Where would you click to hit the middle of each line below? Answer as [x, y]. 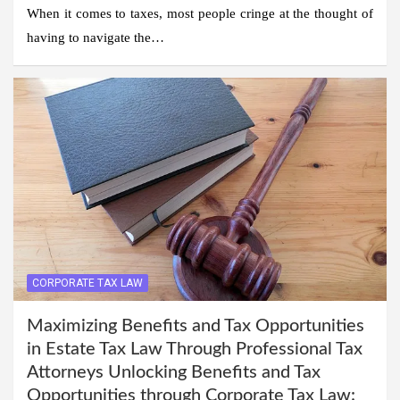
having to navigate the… [96, 37]
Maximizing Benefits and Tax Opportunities [196, 326]
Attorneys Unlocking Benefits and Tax [174, 373]
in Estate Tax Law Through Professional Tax [195, 350]
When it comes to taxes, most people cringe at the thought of [200, 13]
